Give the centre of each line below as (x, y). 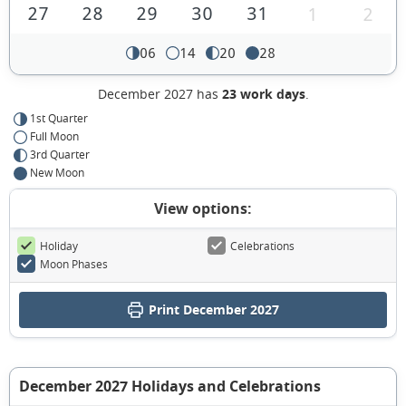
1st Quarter (59, 118)
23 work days (263, 94)
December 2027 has (159, 94)
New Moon (57, 173)
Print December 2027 (213, 310)
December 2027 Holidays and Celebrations (170, 387)
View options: (203, 209)
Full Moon (54, 136)
